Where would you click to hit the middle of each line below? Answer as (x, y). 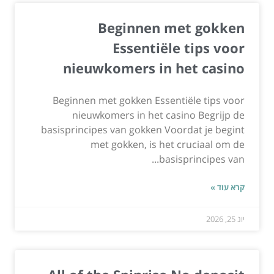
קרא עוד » (228, 187)
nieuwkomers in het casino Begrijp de (158, 115)
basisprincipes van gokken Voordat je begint (143, 129)
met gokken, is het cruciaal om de (168, 144)
